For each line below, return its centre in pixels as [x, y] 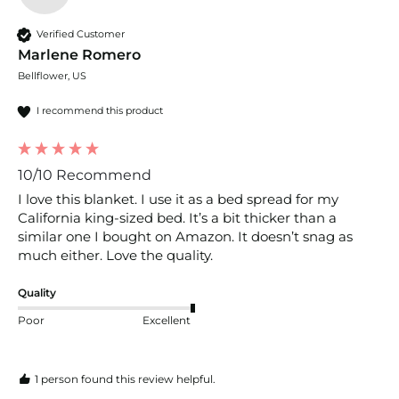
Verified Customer [81, 34]
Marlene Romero [79, 54]
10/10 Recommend [85, 175]
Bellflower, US [52, 75]
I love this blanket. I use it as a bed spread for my [178, 199]
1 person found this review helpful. [125, 379]
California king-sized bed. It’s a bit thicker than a [177, 217]
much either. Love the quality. [117, 255]
